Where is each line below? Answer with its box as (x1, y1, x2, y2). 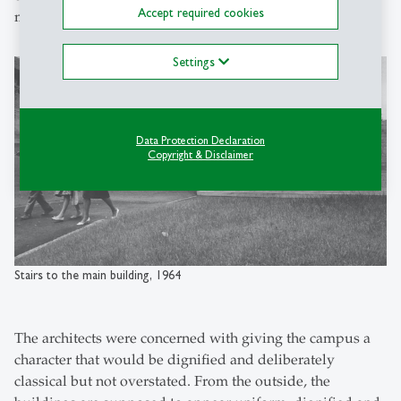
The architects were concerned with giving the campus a (14, 329, 371, 348)
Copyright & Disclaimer (148, 148, 253, 161)
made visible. (14, 8, 100, 27)
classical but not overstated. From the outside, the (14, 372, 330, 391)
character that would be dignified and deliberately (14, 351, 335, 370)
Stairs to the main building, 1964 (14, 268, 181, 283)
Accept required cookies (137, 4, 264, 20)
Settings (172, 54, 218, 69)
